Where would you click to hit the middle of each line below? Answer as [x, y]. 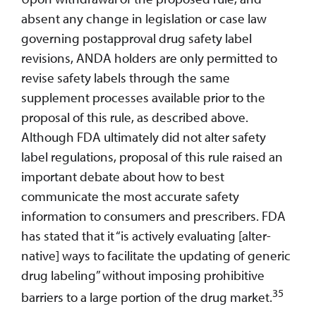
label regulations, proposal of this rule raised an [152, 156]
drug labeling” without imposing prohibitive [143, 275]
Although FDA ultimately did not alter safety [144, 136]
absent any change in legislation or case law [144, 18]
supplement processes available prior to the [143, 97]
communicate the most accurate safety [130, 196]
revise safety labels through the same [126, 77]
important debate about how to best [123, 176]
